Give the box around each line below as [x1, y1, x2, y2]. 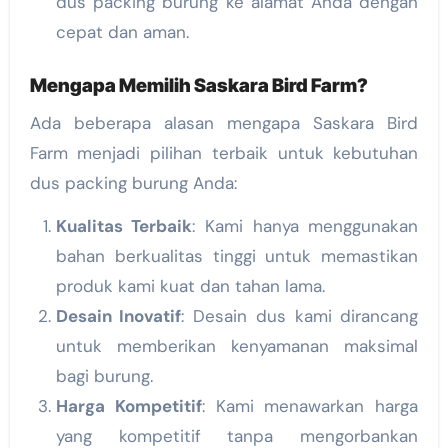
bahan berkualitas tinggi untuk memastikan [55, 244, 419, 267]
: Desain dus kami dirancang [181, 304, 419, 327]
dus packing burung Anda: [29, 171, 237, 194]
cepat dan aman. [55, 21, 189, 44]
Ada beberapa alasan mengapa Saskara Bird [29, 111, 419, 134]
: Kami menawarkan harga [201, 394, 419, 417]
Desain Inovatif [55, 304, 182, 327]
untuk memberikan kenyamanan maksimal [55, 334, 419, 357]
